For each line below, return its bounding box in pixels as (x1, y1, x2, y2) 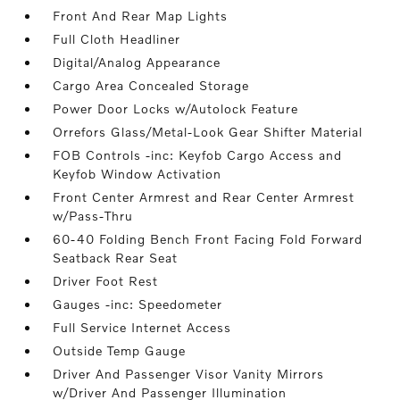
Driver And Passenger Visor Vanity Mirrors (53, 366, 325, 381)
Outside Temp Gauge (53, 343, 187, 358)
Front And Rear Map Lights (53, 8, 229, 23)
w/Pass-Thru (53, 208, 134, 223)
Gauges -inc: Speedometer (53, 296, 223, 312)
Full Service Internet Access (53, 320, 232, 335)
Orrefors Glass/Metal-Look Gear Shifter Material (53, 124, 363, 139)
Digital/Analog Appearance (53, 54, 221, 70)
